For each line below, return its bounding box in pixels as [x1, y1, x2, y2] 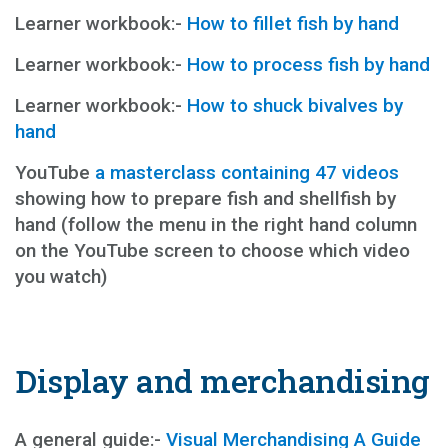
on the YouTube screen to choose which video [15, 238, 410, 262]
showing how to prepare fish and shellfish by [15, 186, 396, 210]
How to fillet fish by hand [187, 11, 399, 35]
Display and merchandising [15, 358, 430, 402]
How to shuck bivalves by [187, 93, 403, 117]
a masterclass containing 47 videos [95, 160, 399, 184]
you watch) [15, 264, 107, 288]
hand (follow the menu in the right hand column [15, 212, 417, 236]
